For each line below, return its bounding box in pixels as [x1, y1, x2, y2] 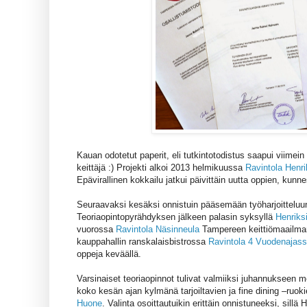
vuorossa [77, 224, 116, 235]
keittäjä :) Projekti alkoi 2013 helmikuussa [77, 162, 245, 173]
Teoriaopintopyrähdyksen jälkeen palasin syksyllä [77, 212, 275, 223]
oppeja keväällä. [77, 249, 141, 260]
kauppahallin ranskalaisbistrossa [77, 236, 208, 247]
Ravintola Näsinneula [116, 224, 199, 235]
